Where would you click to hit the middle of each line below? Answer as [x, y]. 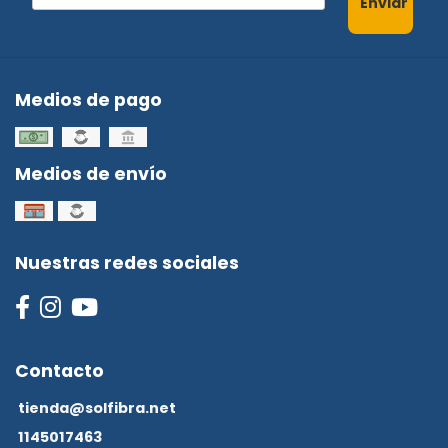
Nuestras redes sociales [127, 263]
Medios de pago [88, 100]
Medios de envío [91, 174]
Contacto [59, 371]
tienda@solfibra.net [97, 408]
